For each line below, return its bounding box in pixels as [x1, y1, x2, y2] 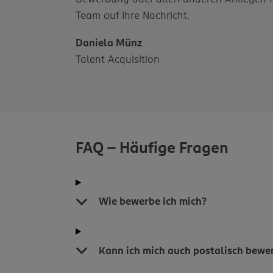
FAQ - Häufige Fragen [76, 137, 229, 158]
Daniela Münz [76, 35, 143, 49]
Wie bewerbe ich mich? [99, 194, 207, 208]
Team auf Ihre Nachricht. [76, 8, 190, 22]
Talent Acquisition [76, 52, 160, 66]
